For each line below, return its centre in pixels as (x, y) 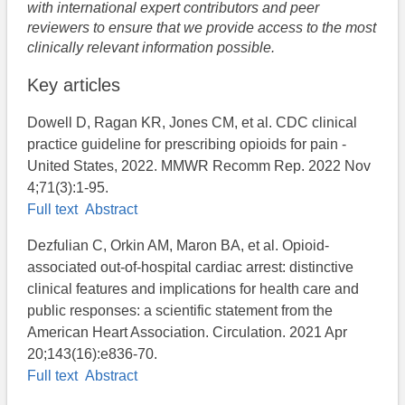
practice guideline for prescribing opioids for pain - (187, 145)
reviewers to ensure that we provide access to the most (202, 28)
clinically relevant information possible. (151, 48)
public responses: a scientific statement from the (180, 311)
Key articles (74, 85)
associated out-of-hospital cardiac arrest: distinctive (191, 268)
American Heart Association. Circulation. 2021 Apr (188, 333)
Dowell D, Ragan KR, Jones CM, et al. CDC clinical (193, 123)
